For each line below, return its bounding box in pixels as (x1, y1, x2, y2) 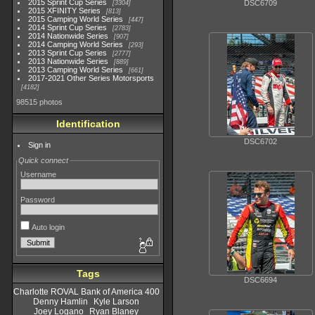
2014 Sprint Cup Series (28, 23, 108, 32)
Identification (56, 118, 120, 129)
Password (20, 195, 55, 204)
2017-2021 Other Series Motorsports (28, 74, 155, 82)
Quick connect (18, 156, 68, 165)
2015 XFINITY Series (28, 6, 101, 15)
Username (20, 170, 56, 179)
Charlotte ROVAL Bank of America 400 (13, 287, 160, 297)
